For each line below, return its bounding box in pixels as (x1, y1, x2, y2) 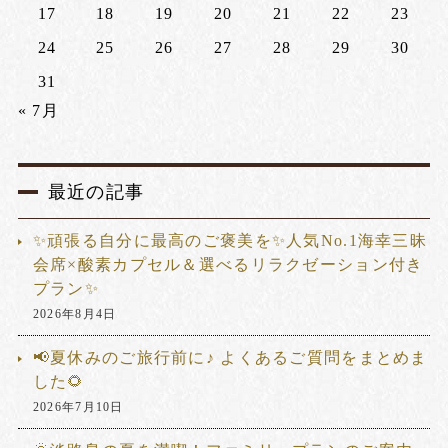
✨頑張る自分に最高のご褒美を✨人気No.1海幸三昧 (32, 231, 427, 249)
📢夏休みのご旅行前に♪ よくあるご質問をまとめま (32, 348, 428, 366)
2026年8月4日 (32, 306, 117, 321)
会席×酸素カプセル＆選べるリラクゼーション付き (32, 255, 424, 273)
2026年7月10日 (32, 399, 124, 414)
